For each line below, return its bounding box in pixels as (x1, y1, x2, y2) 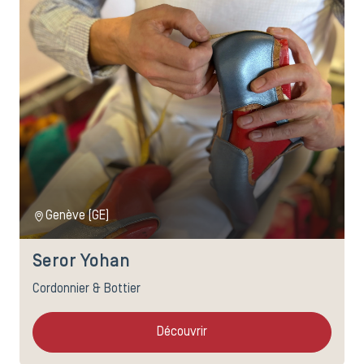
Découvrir (157, 326, 207, 338)
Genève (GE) (45, 210, 109, 222)
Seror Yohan (32, 253, 130, 270)
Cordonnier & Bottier (32, 283, 141, 295)
